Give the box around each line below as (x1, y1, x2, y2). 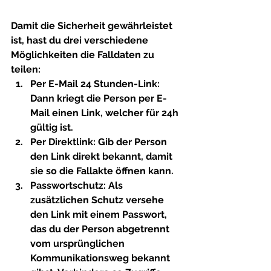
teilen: (11, 63, 41, 75)
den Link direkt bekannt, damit (30, 150, 175, 162)
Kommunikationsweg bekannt (30, 252, 172, 264)
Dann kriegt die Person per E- (30, 92, 167, 104)
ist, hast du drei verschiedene (11, 34, 151, 46)
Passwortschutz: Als (30, 179, 125, 191)
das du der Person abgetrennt (30, 223, 172, 235)
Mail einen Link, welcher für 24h (30, 106, 181, 119)
